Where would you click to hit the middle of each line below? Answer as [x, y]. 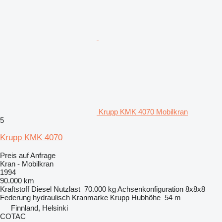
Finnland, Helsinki [39, 208]
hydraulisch [51, 197]
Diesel [41, 189]
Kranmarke [90, 197]
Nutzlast [67, 189]
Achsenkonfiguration [150, 189]
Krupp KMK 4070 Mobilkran [143, 111]
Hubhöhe [146, 197]
